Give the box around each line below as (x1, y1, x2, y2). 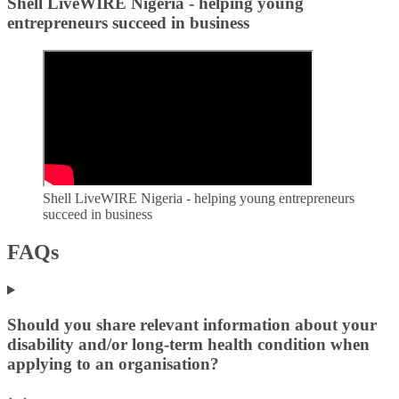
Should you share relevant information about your (7, 314, 377, 334)
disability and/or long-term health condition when (7, 334, 370, 354)
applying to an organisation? (7, 354, 219, 373)
